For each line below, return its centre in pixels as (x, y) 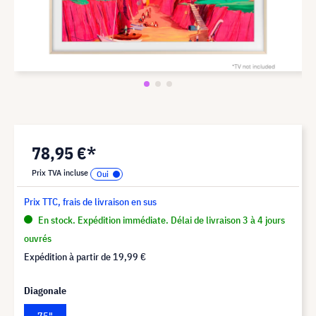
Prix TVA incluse (61, 172)
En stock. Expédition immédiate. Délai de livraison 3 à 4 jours (160, 220)
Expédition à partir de (68, 256)
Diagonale (45, 290)
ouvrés (38, 238)
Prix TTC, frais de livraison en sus (90, 201)
